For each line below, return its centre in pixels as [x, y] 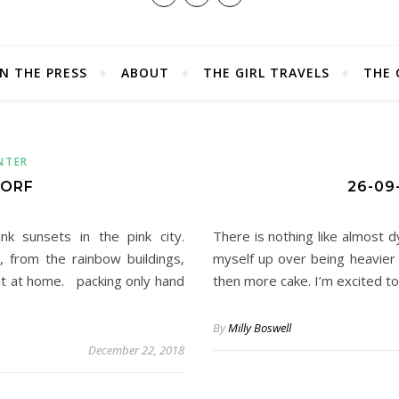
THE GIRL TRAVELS [266, 73]
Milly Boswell [260, 328]
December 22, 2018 [136, 350]
